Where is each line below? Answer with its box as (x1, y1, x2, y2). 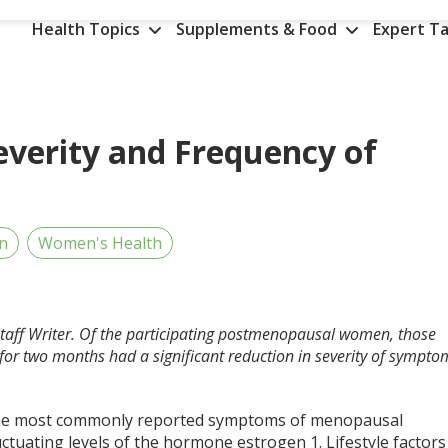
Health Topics (31, 18, 144, 40)
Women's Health (38, 232, 163, 254)
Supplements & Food (175, 18, 341, 40)
